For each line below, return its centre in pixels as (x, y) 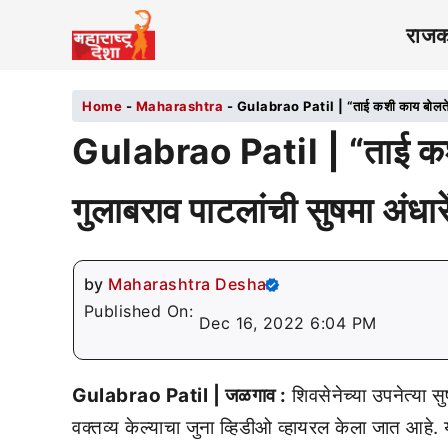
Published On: (141, 311)
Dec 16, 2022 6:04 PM (287, 323)
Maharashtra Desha (187, 284)
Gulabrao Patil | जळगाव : (179, 395)
